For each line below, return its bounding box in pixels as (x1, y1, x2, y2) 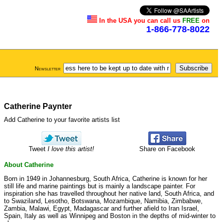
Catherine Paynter (4, 102, 72, 111)
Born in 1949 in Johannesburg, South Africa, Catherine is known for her (4, 174, 207, 182)
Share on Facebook (139, 145, 195, 153)
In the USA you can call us (99, 17, 182, 24)
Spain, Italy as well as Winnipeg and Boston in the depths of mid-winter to (4, 212, 216, 220)
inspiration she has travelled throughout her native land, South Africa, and (4, 189, 214, 197)
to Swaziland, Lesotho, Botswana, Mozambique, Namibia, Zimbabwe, (4, 197, 203, 205)
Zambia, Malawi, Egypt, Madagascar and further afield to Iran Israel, (4, 204, 199, 212)
